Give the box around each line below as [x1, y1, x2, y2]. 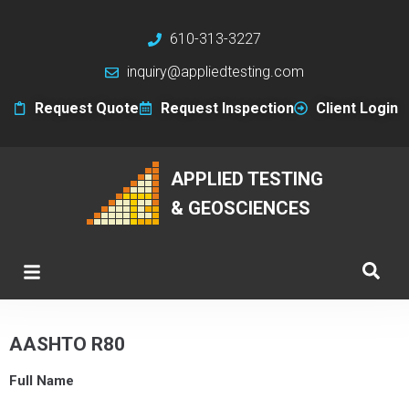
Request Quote [35, 100, 140, 117]
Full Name [9, 372, 74, 389]
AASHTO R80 [9, 333, 125, 355]
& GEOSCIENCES [171, 196, 310, 219]
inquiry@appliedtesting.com [126, 63, 304, 80]
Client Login [315, 100, 398, 117]
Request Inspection [160, 100, 294, 117]
